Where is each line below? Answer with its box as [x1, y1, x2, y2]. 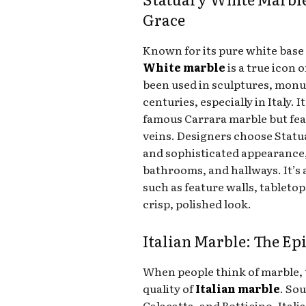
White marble [143, 58, 226, 75]
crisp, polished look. [143, 195, 252, 212]
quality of [143, 279, 196, 296]
